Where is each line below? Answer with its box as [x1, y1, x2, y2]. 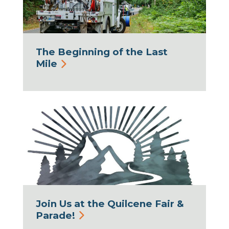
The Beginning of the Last [36, 46, 168, 58]
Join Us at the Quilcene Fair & [36, 197, 184, 210]
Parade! [36, 209, 75, 221]
